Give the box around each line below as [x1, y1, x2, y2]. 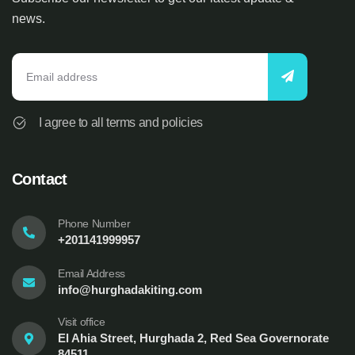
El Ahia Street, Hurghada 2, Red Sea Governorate [58, 331, 329, 345]
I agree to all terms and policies [39, 116, 203, 129]
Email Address [58, 267, 125, 280]
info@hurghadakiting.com [58, 283, 202, 296]
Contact [12, 170, 67, 188]
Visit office [58, 315, 105, 328]
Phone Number [58, 217, 131, 230]
